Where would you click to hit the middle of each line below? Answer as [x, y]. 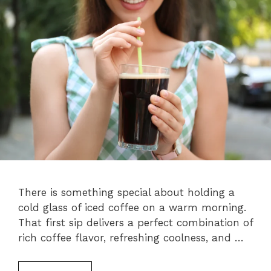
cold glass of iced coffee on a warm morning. [132, 208]
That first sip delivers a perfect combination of [135, 223]
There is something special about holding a [126, 193]
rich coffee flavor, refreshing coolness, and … [131, 238]
